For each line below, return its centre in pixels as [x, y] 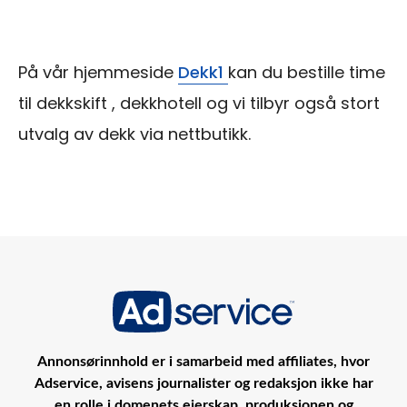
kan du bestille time [307, 72]
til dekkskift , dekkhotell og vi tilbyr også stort [199, 103]
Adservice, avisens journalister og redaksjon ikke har [203, 383]
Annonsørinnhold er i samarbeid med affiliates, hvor [203, 361]
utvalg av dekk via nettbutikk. [134, 134]
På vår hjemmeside [98, 72]
